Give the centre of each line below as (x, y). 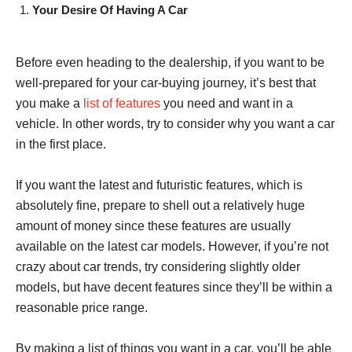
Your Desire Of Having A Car (110, 9)
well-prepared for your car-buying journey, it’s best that (166, 82)
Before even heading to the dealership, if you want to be (170, 62)
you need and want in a (227, 103)
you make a (49, 103)
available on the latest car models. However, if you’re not (172, 246)
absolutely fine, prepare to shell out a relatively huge (160, 205)
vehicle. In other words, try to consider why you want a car (175, 123)
